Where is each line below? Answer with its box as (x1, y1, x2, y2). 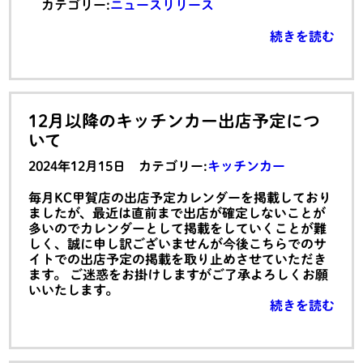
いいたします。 (28, 284, 119, 297)
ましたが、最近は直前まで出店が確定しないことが (28, 207, 327, 220)
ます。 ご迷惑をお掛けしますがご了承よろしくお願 (28, 268, 329, 282)
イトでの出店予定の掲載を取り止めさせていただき (28, 253, 327, 267)
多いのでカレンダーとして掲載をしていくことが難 (28, 222, 327, 236)
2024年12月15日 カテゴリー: (28, 160, 208, 173)
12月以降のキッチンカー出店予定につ (28, 112, 321, 129)
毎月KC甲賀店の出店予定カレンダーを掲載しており (28, 191, 332, 205)
